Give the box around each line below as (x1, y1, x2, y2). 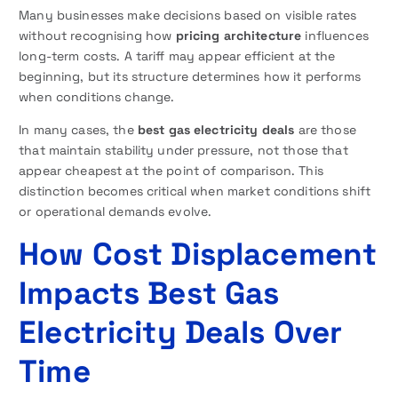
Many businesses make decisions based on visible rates (19, 7, 357, 24)
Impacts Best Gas (19, 273, 280, 314)
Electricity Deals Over (19, 312, 343, 353)
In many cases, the (19, 122, 138, 139)
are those (294, 122, 356, 139)
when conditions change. (19, 89, 175, 106)
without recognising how (19, 28, 176, 44)
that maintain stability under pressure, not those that (19, 142, 348, 159)
